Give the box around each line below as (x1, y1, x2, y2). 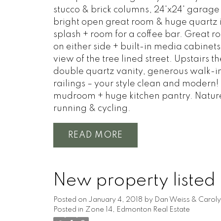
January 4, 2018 (88, 196, 143, 204)
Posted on (53, 196, 88, 204)
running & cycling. (53, 104, 131, 113)
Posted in (53, 206, 83, 214)
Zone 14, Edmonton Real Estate (85, 206, 190, 214)
